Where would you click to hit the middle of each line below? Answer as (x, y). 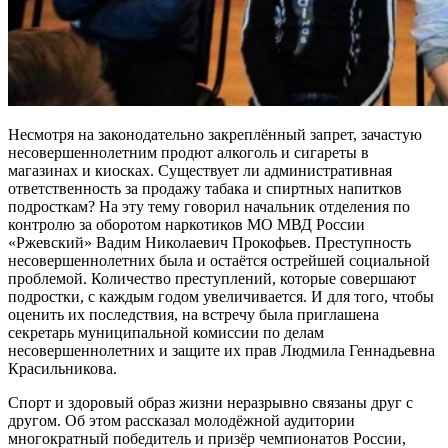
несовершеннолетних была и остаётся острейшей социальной (219, 260)
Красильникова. (62, 368)
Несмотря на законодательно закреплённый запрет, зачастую (215, 134)
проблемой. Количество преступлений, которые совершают (212, 278)
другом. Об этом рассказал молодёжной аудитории (181, 420)
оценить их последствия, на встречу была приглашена (193, 314)
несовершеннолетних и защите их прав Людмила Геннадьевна (221, 350)
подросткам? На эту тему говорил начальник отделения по (209, 206)
